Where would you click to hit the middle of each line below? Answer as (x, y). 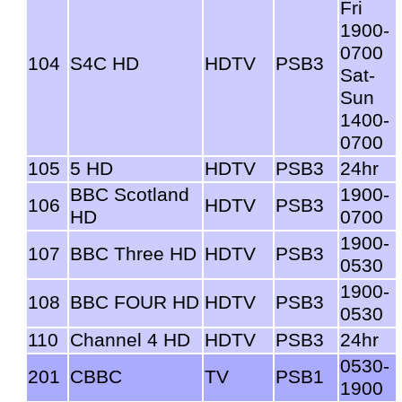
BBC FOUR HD (135, 302)
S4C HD (105, 63)
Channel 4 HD (130, 340)
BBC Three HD (133, 253)
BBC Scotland (130, 194)
